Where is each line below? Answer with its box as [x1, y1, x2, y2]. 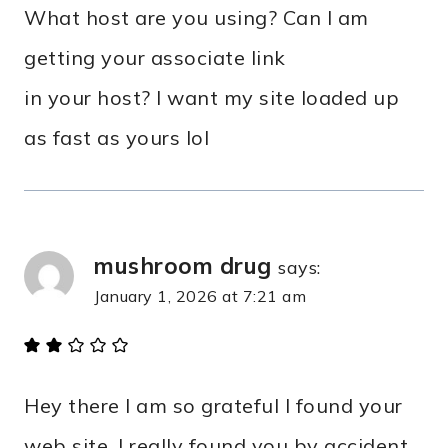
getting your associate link [24, 44, 286, 70]
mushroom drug [94, 250, 272, 280]
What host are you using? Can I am [24, 4, 369, 30]
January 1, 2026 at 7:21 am [94, 285, 306, 306]
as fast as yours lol [24, 124, 209, 150]
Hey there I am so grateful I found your [24, 392, 403, 418]
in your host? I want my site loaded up [24, 84, 399, 110]
